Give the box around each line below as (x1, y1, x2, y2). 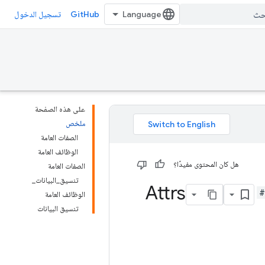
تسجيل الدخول (14, 9, 61, 19)
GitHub (70, 9, 99, 20)
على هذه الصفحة (35, 105, 85, 114)
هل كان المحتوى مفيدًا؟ (173, 160, 239, 169)
